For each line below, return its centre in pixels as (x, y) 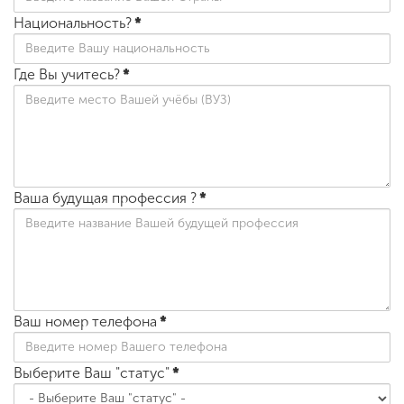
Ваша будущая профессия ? (105, 197)
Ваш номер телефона (85, 321)
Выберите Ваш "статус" (92, 372)
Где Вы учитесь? (67, 74)
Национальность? (73, 23)
